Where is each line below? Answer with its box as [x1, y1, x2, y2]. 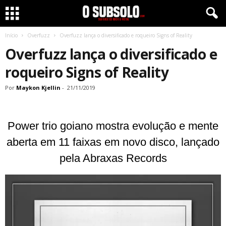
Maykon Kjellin [16, 84, 61, 91]
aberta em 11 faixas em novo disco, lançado [7, 136, 219, 148]
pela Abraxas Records [59, 152, 167, 164]
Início [5, 32, 18, 39]
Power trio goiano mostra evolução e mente [8, 120, 218, 132]
